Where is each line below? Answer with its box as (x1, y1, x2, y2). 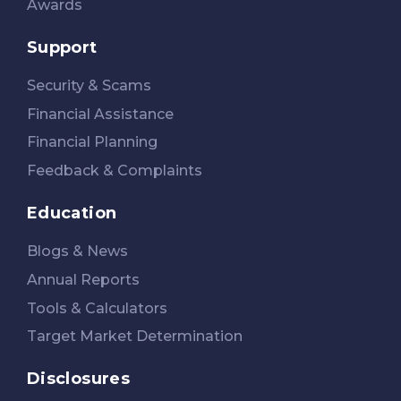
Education (27, 202, 117, 223)
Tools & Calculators (27, 299, 167, 317)
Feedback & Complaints (27, 162, 202, 180)
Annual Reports (27, 270, 140, 288)
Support (27, 37, 98, 57)
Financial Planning (27, 133, 158, 151)
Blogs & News (27, 242, 128, 260)
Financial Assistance (27, 105, 174, 123)
